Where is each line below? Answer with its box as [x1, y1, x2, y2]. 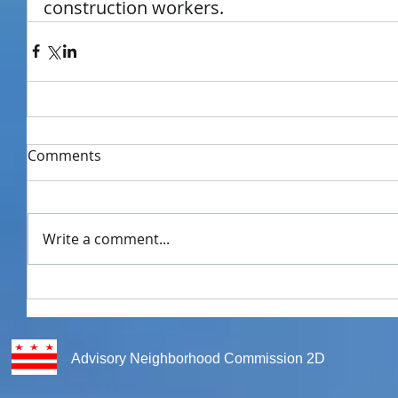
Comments [28, 145, 101, 165]
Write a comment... [43, 228, 170, 249]
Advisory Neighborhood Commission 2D [71, 350, 325, 366]
